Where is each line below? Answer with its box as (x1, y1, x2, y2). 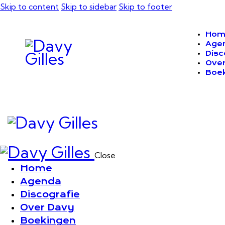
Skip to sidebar (61, 2, 117, 12)
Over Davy (20, 202, 74, 213)
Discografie (20, 189, 80, 200)
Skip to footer (119, 2, 172, 12)
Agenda (20, 176, 61, 187)
